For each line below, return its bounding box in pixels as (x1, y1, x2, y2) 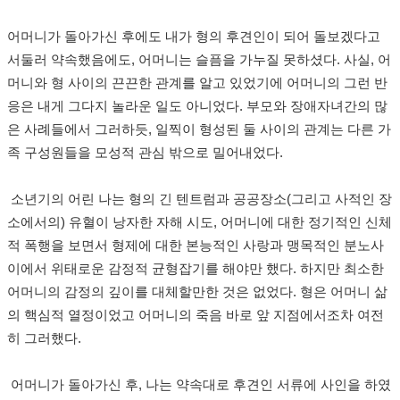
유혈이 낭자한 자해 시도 (69, 215, 213, 230)
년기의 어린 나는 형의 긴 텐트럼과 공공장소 (24, 192, 287, 207)
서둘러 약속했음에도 (7, 53, 131, 68)
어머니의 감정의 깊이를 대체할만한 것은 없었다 (7, 285, 293, 300)
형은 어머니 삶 (300, 285, 387, 300)
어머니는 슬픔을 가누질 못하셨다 (138, 53, 337, 68)
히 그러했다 (7, 331, 78, 346)
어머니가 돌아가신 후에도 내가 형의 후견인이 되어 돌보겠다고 (7, 29, 380, 45)
